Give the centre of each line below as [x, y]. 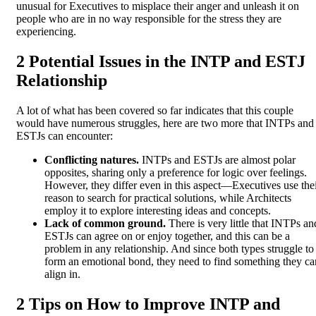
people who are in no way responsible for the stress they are [149, 19]
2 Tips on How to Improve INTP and [148, 304]
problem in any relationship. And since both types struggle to [179, 249]
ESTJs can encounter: [65, 136]
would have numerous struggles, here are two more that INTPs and [165, 123]
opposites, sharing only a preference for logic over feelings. [176, 173]
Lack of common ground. [105, 224]
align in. [62, 274]
